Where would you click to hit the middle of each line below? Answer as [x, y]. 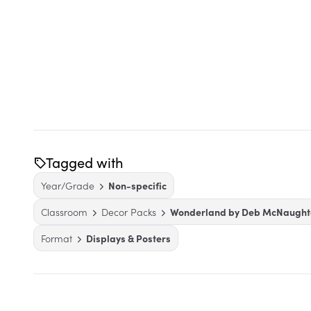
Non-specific [137, 185]
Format [57, 238]
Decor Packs [129, 212]
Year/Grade [68, 185]
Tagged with [85, 162]
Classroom [64, 212]
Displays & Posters [128, 238]
